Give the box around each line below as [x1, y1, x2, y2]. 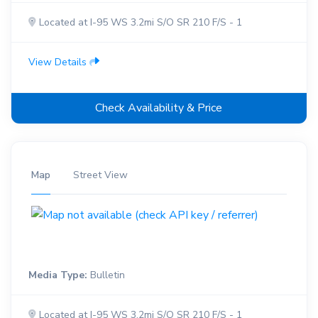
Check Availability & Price [95, 99, 223, 116]
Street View [73, 168, 128, 182]
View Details [28, 55, 89, 69]
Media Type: [28, 268, 87, 283]
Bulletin [87, 268, 125, 283]
